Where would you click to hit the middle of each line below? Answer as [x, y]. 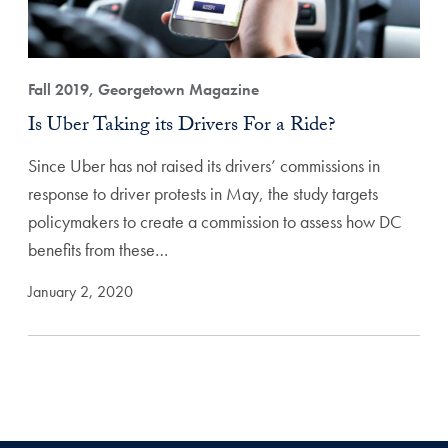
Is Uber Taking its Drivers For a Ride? [181, 126]
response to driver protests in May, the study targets [203, 193]
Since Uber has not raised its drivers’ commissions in [204, 165]
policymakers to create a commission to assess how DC [215, 221]
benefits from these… [98, 249]
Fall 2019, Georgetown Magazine [143, 89]
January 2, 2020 [80, 291]
